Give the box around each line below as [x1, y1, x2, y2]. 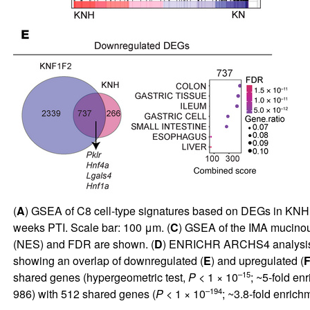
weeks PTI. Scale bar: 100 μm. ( [12, 219, 170, 235]
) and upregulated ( [210, 252, 304, 268]
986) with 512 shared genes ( [12, 285, 156, 302]
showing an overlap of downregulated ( [12, 252, 203, 268]
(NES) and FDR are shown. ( [12, 235, 154, 252]
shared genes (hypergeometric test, [12, 268, 188, 285]
